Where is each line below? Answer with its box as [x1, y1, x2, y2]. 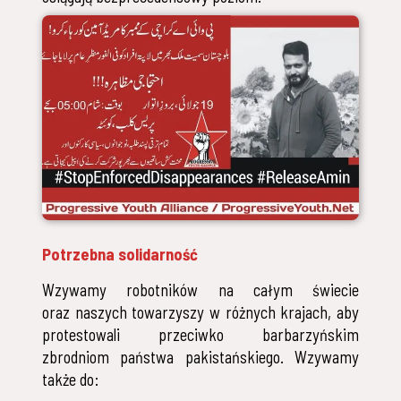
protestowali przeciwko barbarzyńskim [42, 324, 359, 345]
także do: [42, 369, 100, 389]
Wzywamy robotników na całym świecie [42, 279, 359, 300]
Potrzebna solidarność [42, 243, 199, 264]
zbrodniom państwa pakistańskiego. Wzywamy [42, 346, 359, 367]
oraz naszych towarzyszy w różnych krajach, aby [42, 302, 359, 322]
